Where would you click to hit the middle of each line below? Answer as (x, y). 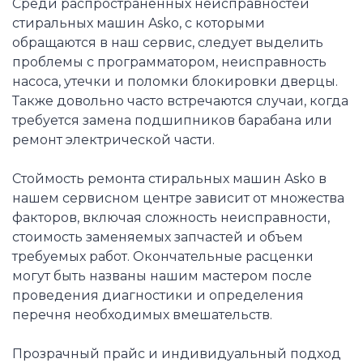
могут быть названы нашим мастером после (162, 275)
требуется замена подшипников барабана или (172, 120)
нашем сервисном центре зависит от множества (178, 198)
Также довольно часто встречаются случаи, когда (180, 100)
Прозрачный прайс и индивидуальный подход (177, 353)
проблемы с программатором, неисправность (169, 62)
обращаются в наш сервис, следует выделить (168, 42)
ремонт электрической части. (113, 139)
